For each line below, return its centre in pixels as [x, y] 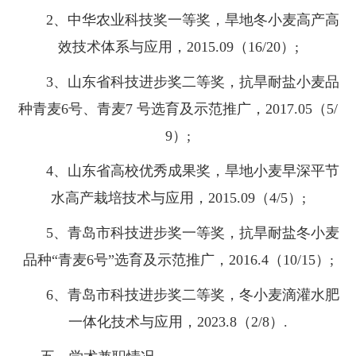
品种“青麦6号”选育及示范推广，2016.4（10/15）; [178, 260]
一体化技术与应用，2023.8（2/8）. [178, 322]
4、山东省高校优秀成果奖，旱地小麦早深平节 [178, 171]
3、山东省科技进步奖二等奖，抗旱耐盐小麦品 [178, 82]
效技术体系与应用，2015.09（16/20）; [178, 47]
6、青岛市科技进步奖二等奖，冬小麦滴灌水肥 [178, 295]
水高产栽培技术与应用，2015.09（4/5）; [178, 198]
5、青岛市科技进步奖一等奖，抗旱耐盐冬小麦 [178, 233]
